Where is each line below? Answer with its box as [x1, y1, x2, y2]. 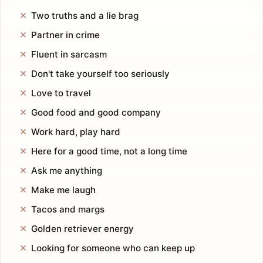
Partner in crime [31, 29, 100, 41]
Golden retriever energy [31, 223, 134, 235]
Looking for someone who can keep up [31, 242, 195, 254]
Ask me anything [31, 165, 102, 177]
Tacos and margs [31, 204, 104, 215]
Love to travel [31, 87, 91, 99]
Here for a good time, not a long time [31, 146, 187, 157]
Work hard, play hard [31, 126, 120, 138]
